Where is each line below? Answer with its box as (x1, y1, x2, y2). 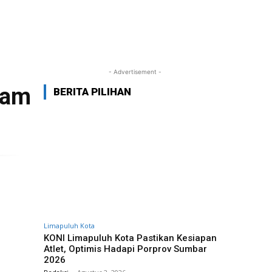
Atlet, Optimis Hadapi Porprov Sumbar (44, 243, 207, 254)
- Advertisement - (108, 68, 161, 75)
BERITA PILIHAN (53, 86, 131, 98)
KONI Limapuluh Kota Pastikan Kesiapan (44, 233, 217, 243)
